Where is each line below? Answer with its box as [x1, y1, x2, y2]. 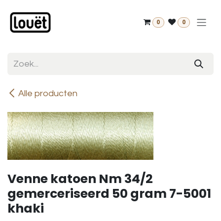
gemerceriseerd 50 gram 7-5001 [7, 185, 211, 202]
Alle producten [18, 89, 77, 98]
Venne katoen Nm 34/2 [7, 170, 153, 187]
